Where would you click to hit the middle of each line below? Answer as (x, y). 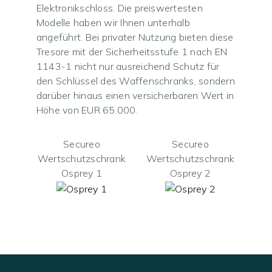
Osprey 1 (82, 173)
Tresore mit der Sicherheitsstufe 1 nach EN (132, 52)
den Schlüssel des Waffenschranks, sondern (136, 81)
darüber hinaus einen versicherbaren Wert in (135, 96)
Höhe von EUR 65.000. (87, 110)
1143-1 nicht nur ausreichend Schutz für (128, 66)
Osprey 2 (190, 173)
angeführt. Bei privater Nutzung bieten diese (135, 37)
